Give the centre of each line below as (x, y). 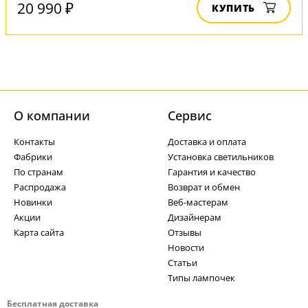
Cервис (190, 116)
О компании (52, 116)
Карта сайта (39, 233)
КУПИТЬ (233, 8)
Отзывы (185, 233)
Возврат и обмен (204, 187)
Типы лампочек (201, 278)
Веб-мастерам (198, 202)
